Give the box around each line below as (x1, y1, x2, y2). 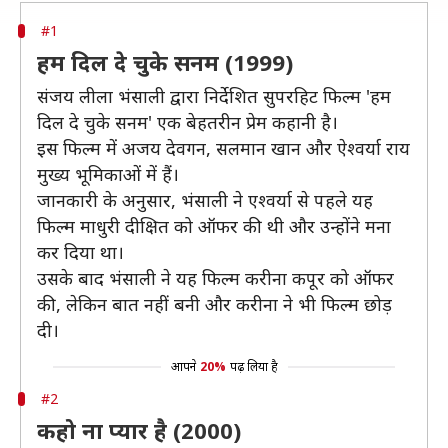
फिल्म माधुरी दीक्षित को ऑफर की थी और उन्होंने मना (37, 214, 391, 238)
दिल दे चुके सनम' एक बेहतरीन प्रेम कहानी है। (37, 110, 338, 134)
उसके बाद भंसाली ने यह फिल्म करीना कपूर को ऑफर (37, 266, 394, 290)
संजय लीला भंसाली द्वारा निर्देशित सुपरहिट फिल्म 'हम (37, 84, 391, 108)
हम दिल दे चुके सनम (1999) (37, 47, 293, 77)
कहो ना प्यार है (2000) (37, 415, 241, 445)
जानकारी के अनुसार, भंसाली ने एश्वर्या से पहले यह (37, 188, 373, 212)
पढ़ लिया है (229, 358, 278, 375)
